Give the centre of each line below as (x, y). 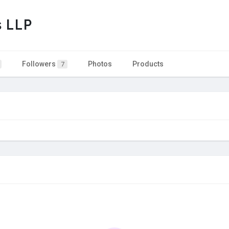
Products (148, 64)
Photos (100, 64)
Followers (40, 64)
